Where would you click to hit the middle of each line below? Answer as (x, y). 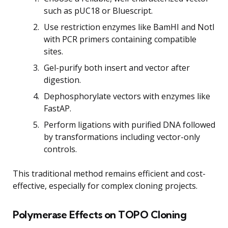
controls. (60, 149)
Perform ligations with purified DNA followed (130, 124)
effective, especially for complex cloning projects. (105, 186)
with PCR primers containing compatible (120, 39)
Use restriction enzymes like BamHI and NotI (129, 27)
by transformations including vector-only (122, 137)
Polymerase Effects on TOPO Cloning (99, 214)
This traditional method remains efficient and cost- (109, 173)
